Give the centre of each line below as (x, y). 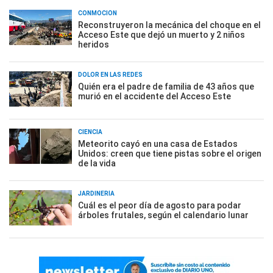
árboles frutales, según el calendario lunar (163, 215)
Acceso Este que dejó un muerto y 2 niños (161, 35)
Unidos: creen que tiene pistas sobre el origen (170, 154)
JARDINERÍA (96, 193)
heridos (94, 44)
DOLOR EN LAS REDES (110, 75)
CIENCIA (90, 132)
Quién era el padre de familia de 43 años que (166, 87)
